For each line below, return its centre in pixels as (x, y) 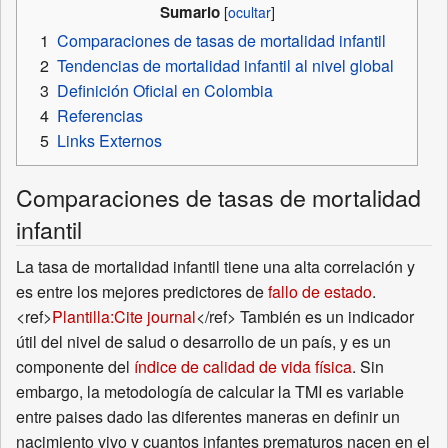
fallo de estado (320, 292)
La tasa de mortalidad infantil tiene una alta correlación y (215, 267)
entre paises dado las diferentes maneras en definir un (208, 417)
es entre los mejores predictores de (142, 292)
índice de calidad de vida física (243, 367)
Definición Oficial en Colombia (165, 91)
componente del (75, 367)
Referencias (100, 116)
